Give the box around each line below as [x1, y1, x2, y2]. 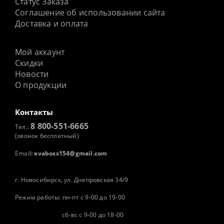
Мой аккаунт [15, 46, 65, 57]
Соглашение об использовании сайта [15, 6, 165, 18]
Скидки [15, 57, 43, 68]
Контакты [15, 106, 53, 117]
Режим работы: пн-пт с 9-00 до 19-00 [15, 192, 125, 201]
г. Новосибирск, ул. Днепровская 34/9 [15, 175, 128, 183]
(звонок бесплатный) [15, 131, 79, 139]
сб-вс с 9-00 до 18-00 [62, 210, 124, 218]
